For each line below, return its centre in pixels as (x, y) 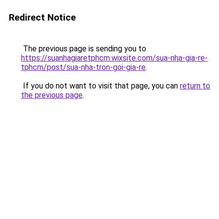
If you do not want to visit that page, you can (100, 86)
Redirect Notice (42, 17)
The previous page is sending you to (84, 49)
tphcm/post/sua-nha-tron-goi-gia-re (83, 67)
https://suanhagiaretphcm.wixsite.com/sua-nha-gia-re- (114, 58)
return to (195, 86)
